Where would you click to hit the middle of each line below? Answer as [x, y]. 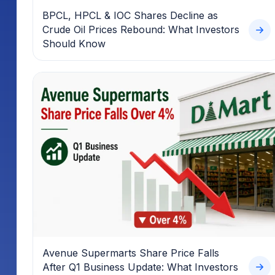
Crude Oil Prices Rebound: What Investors [141, 30]
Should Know [74, 44]
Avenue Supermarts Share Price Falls [131, 253]
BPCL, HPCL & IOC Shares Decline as [130, 16]
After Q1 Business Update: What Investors [140, 267]
